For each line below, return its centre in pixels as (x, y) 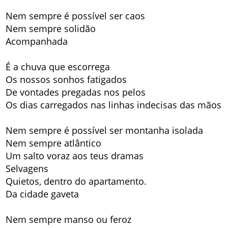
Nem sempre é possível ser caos (76, 16)
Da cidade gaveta (42, 194)
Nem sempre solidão (51, 29)
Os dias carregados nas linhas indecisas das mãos (114, 105)
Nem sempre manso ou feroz (69, 220)
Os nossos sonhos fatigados (66, 80)
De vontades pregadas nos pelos (76, 92)
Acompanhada (37, 41)
